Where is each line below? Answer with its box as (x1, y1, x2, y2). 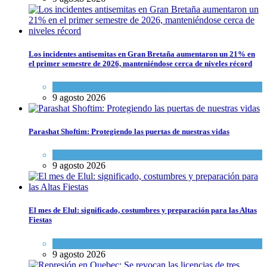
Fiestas (29, 215, 52, 225)
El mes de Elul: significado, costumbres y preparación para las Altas (29, 206, 257, 215)
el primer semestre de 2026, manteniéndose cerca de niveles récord (29, 58, 252, 68)
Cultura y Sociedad (52, 81, 125, 92)
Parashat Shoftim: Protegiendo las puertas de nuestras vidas (29, 127, 229, 136)
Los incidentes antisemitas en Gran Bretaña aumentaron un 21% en (29, 49, 255, 58)
